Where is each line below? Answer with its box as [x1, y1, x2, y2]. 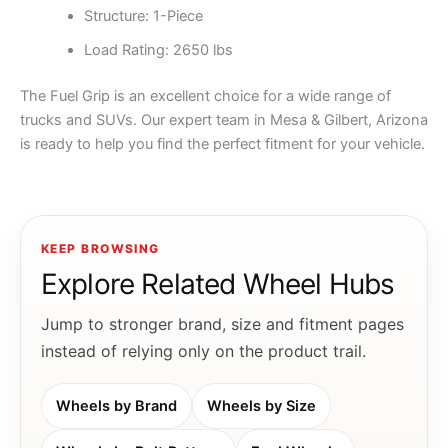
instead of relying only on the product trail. [41, 340, 366, 361]
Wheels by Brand [56, 396, 177, 415]
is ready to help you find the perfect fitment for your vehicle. [20, 135, 425, 154]
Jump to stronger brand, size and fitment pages [41, 313, 404, 334]
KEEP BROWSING [41, 240, 160, 256]
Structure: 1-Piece [83, 7, 203, 26]
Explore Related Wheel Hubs [41, 266, 395, 301]
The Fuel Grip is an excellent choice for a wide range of [20, 87, 391, 106]
